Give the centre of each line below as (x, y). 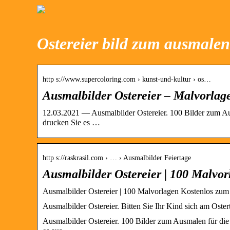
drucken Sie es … (71, 122)
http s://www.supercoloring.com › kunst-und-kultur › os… (127, 79)
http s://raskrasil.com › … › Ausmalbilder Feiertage (117, 158)
